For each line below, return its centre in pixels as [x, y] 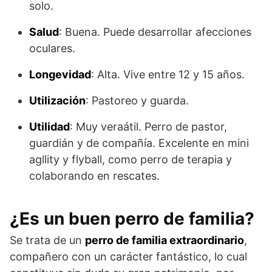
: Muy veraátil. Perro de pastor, [148, 126]
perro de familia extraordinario [165, 240]
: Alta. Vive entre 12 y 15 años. [168, 74]
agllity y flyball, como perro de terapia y [131, 159]
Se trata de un [47, 240]
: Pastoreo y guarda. [137, 100]
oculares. [52, 48]
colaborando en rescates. [94, 175]
